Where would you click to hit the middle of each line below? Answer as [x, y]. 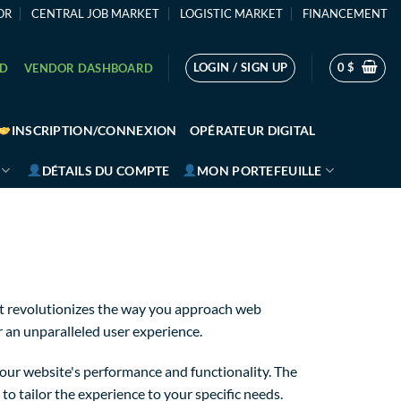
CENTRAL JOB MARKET [96, 13]
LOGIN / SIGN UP [240, 67]
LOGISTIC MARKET [231, 13]
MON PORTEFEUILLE [260, 170]
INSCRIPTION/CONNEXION [94, 130]
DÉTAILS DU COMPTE [106, 170]
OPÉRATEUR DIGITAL [252, 130]
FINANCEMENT [345, 13]
